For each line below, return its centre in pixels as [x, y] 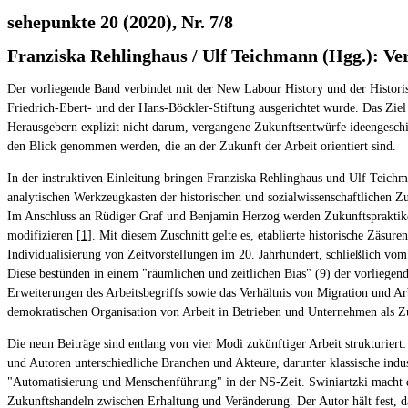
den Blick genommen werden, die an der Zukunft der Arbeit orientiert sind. [202, 146]
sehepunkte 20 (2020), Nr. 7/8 [120, 22]
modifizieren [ [44, 235]
